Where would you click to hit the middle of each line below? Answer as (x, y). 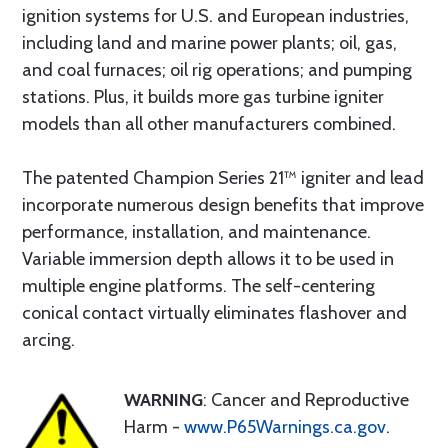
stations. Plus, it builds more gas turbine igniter (203, 97)
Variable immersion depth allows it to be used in (208, 259)
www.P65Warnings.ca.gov (285, 427)
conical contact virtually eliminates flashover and (214, 313)
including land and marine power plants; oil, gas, (209, 43)
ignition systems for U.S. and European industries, (215, 16)
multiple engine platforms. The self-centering (198, 286)
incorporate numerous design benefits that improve (223, 205)
